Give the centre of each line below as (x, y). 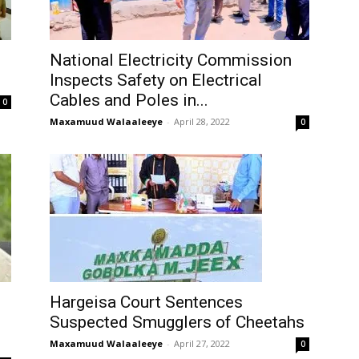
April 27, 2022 (202, 343)
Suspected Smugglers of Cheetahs (177, 322)
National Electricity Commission (171, 60)
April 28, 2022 (202, 121)
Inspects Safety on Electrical (156, 80)
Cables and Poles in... (129, 100)
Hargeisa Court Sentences (146, 302)
